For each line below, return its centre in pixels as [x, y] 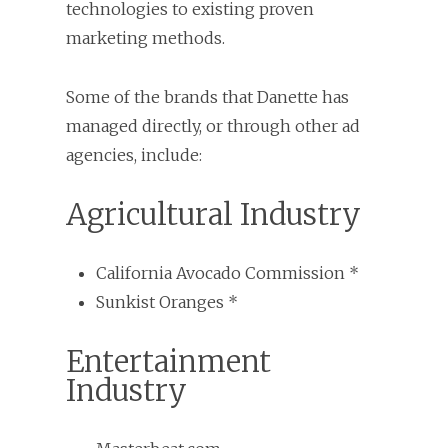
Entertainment [168, 361]
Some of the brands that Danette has [207, 96]
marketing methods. [145, 37]
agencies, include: [134, 154]
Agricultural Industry [213, 214]
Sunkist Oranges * [167, 301]
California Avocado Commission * [227, 272]
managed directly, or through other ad [213, 125]
